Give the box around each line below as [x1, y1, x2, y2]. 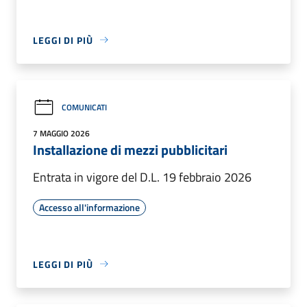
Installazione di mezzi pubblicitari [33, 138, 228, 160]
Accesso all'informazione [39, 199, 140, 214]
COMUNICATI [62, 101, 107, 114]
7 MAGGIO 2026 [33, 126, 90, 140]
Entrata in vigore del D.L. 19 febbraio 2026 [33, 167, 251, 186]
